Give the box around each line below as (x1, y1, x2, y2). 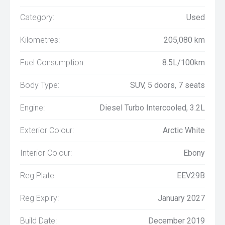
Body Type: (20, 80, 59, 90)
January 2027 (158, 193, 205, 203)
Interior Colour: (20, 148, 72, 158)
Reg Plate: (20, 171, 56, 180)
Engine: (20, 103, 45, 113)
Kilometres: (20, 35, 60, 45)
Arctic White (163, 126, 205, 135)
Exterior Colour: (20, 126, 74, 135)
